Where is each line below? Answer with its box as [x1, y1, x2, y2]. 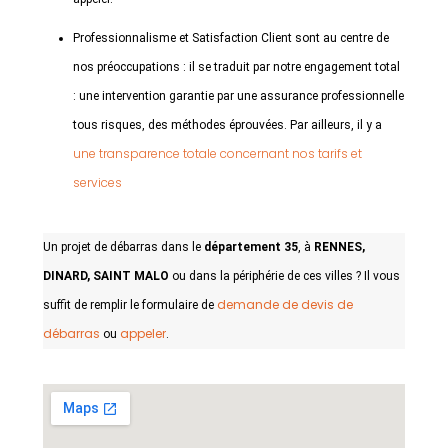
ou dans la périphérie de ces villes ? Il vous [169, 269, 400, 283]
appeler [120, 325, 166, 342]
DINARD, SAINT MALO [43, 269, 169, 283]
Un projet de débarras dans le [43, 240, 204, 254]
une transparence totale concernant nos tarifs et [73, 145, 362, 162]
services [73, 174, 122, 191]
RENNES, [314, 240, 365, 254]
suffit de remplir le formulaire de [43, 298, 217, 312]
